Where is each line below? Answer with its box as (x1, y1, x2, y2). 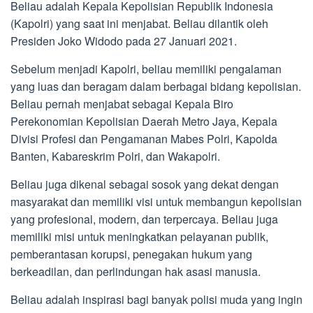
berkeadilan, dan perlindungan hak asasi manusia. (10, 263, 261, 279)
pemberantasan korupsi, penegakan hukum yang (10, 245, 252, 262)
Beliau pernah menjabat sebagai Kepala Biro (10, 95, 233, 112)
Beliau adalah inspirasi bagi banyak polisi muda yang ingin (10, 291, 303, 307)
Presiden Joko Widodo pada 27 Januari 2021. (10, 32, 237, 49)
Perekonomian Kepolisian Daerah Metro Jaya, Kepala (10, 112, 277, 129)
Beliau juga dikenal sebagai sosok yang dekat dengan (10, 175, 279, 192)
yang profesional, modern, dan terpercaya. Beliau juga (10, 210, 278, 227)
